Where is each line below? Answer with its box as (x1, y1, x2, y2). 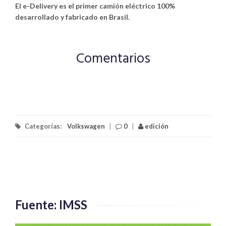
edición (143, 122, 168, 130)
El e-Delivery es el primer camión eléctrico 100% (15, 1, 175, 10)
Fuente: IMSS (15, 197, 87, 212)
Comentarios (76, 48, 150, 70)
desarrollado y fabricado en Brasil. (15, 12, 130, 21)
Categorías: (23, 122, 63, 130)
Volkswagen (67, 122, 105, 130)
